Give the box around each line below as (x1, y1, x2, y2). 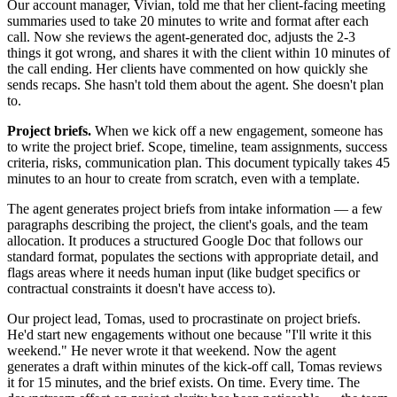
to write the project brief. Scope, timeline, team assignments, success (7, 138, 387, 154)
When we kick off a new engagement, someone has (91, 122, 383, 138)
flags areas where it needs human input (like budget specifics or (7, 264, 360, 280)
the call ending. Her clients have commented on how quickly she (7, 60, 368, 76)
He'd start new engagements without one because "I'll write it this (7, 326, 371, 342)
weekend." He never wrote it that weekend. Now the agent (7, 342, 336, 358)
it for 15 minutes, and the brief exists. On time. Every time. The (7, 374, 360, 390)
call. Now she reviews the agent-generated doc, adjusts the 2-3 (7, 28, 355, 44)
